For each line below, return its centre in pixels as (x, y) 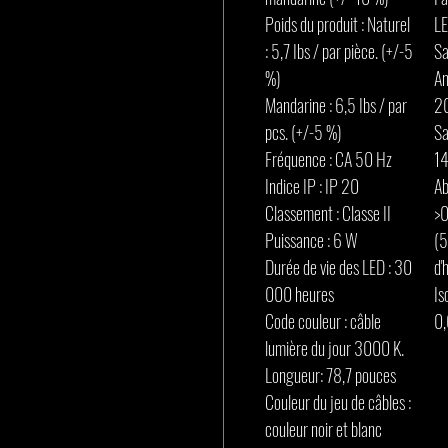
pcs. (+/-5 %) (303, 132)
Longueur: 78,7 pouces (330, 375)
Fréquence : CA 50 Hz (328, 159)
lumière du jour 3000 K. (334, 348)
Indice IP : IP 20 (312, 186)
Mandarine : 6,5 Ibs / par (336, 105)
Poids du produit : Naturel (337, 24)
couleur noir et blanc (323, 429)
